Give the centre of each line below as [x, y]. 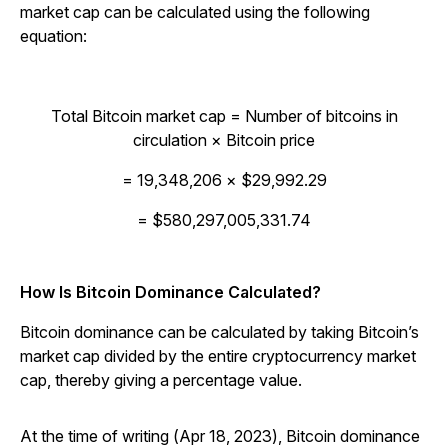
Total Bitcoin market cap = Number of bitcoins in [224, 116]
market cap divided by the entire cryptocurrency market [218, 356]
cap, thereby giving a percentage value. [161, 380]
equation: [53, 36]
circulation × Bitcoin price [224, 140]
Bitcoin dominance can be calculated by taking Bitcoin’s [219, 332]
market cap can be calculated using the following [195, 12]
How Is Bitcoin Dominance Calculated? [170, 292]
